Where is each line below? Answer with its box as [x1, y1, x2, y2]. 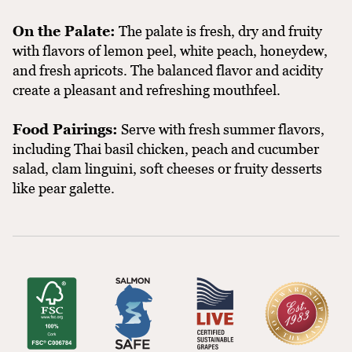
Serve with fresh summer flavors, [118, 120, 324, 137]
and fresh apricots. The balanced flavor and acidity [13, 61, 323, 79]
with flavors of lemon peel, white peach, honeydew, [13, 42, 328, 59]
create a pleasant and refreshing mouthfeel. [13, 81, 280, 98]
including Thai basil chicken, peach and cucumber [13, 140, 319, 157]
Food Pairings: [13, 120, 118, 137]
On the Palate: [13, 22, 115, 39]
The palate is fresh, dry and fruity [115, 22, 322, 39]
